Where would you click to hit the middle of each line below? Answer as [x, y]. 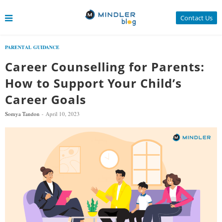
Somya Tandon [22, 114]
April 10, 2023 [63, 114]
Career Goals [46, 99]
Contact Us [196, 18]
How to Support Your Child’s [93, 83]
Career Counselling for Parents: [105, 67]
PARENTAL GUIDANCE [32, 47]
